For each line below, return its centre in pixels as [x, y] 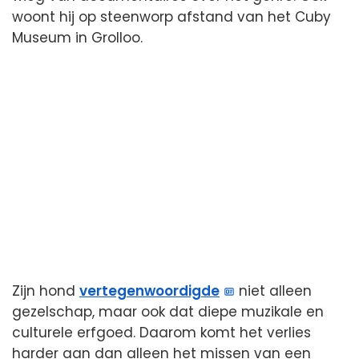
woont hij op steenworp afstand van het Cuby [171, 17]
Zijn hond [46, 291]
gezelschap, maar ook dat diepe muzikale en [168, 312]
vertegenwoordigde [149, 291]
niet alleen [274, 291]
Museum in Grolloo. [77, 38]
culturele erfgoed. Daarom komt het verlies [161, 333]
